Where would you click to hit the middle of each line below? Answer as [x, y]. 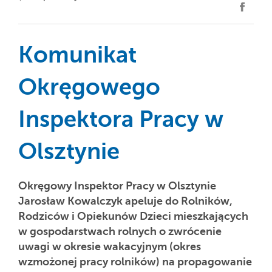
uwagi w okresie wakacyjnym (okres [110, 246]
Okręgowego [89, 87]
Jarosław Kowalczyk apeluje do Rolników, [125, 201]
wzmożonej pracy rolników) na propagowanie [135, 262]
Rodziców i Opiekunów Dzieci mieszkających [133, 216]
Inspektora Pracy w [121, 119]
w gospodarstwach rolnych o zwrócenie [120, 231]
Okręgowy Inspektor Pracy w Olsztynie [117, 186]
